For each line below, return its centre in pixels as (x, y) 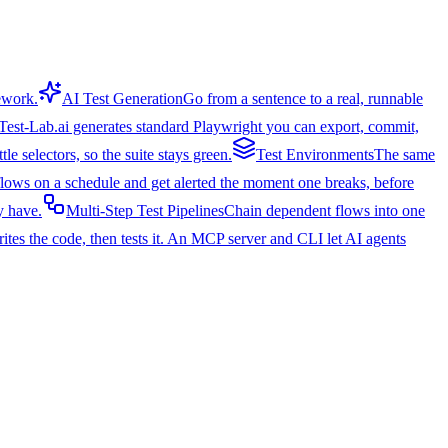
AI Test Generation (122, 98)
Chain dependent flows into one (324, 210)
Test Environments (315, 154)
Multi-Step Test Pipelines (145, 210)
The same (404, 154)
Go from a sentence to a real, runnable (303, 98)
